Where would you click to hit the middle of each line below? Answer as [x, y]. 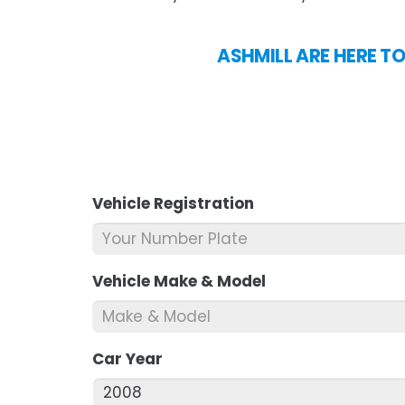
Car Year [127, 358]
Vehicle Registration [173, 203]
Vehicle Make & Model [179, 281]
